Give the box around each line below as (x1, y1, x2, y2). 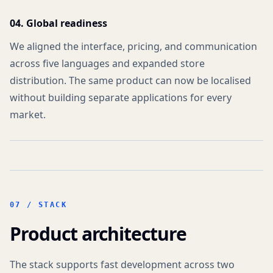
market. (10, 108, 46, 121)
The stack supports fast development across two (10, 258, 235, 271)
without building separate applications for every (10, 91, 232, 104)
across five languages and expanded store (10, 57, 205, 70)
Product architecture (10, 221, 186, 246)
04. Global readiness (10, 16, 107, 30)
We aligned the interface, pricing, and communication (10, 40, 257, 53)
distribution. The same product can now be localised (10, 74, 251, 87)
